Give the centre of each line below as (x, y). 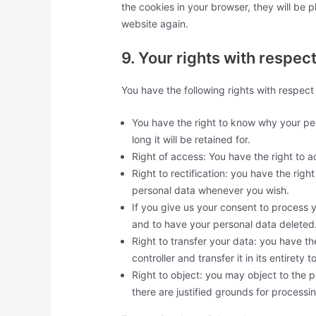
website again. (155, 23)
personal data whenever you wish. (211, 190)
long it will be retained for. (192, 140)
